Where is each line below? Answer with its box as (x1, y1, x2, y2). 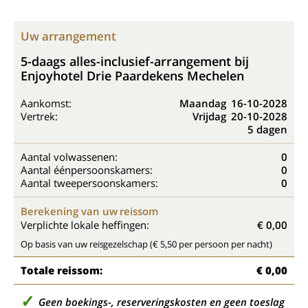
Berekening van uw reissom (21, 204, 159, 218)
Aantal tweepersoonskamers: (21, 176, 158, 190)
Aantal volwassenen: (21, 150, 118, 164)
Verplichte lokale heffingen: (21, 218, 149, 232)
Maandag (179, 96, 226, 110)
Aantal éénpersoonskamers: (21, 163, 153, 177)
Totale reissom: (21, 263, 102, 277)
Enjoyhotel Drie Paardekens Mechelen (21, 67, 244, 84)
